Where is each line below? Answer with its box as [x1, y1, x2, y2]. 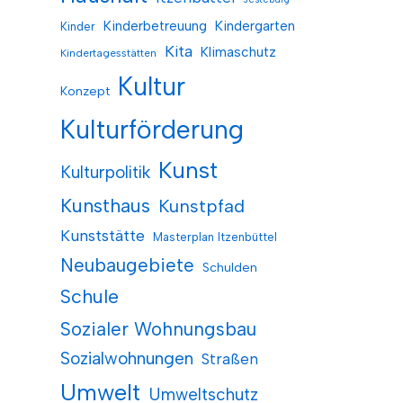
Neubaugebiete [59, 253, 194, 276]
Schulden [201, 259, 257, 275]
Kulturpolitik [59, 161, 150, 183]
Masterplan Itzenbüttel [152, 229, 277, 244]
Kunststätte [59, 225, 145, 245]
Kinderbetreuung [103, 16, 207, 34]
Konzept [59, 83, 110, 99]
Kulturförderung [59, 113, 244, 145]
